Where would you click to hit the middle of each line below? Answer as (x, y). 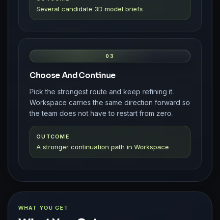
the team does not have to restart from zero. (101, 113)
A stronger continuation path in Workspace (103, 147)
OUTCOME (53, 137)
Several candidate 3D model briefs (90, 9)
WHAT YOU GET (43, 207)
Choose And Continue (73, 75)
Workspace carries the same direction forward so (110, 102)
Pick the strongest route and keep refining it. (102, 91)
